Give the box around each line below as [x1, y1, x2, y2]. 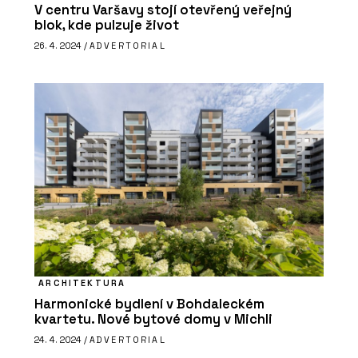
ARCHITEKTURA [38, 276, 126, 288]
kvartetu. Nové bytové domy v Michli [34, 310, 272, 328]
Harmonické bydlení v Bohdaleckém [34, 295, 265, 312]
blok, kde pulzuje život [34, 16, 179, 34]
